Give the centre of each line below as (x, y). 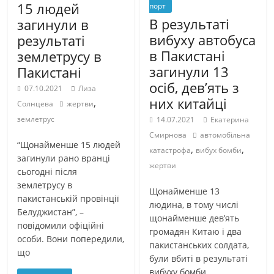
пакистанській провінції (68, 199)
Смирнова (168, 135)
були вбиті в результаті (199, 259)
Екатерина (230, 120)
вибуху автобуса (203, 40)
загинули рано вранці (64, 158)
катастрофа (170, 150)
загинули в (53, 25)
